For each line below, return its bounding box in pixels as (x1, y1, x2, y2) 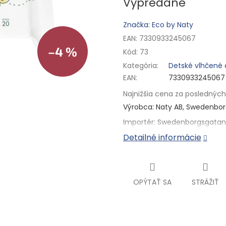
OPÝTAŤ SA (133, 177, 172, 188)
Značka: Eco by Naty (123, 20, 193, 30)
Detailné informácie (123, 132, 201, 144)
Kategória (123, 61, 157, 71)
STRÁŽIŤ (192, 177, 219, 188)
